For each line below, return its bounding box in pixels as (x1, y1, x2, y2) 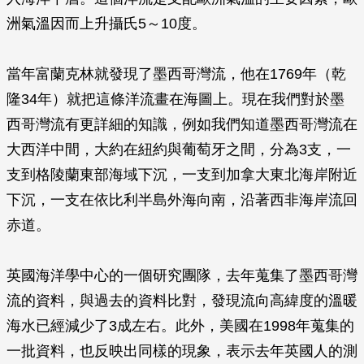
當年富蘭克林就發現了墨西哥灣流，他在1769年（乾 (6, 66, 346, 82)
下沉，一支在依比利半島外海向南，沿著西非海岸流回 (6, 192, 357, 208)
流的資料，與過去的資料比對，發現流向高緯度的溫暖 (6, 292, 357, 309)
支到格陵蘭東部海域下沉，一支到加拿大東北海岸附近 (6, 167, 357, 183)
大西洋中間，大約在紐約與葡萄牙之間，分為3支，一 (6, 141, 351, 158)
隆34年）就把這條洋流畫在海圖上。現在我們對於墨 (6, 91, 344, 107)
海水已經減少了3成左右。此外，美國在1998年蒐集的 (6, 318, 354, 334)
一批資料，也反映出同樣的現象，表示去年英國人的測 (6, 343, 357, 359)
